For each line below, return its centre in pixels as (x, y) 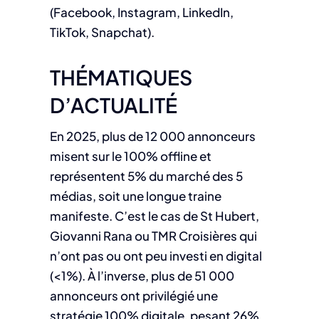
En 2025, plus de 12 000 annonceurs (152, 136)
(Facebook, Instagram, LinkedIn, (141, 12)
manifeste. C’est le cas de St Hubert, (154, 216)
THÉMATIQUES (121, 77)
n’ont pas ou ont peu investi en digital (156, 256)
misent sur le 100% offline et (130, 156)
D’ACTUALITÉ (113, 105)
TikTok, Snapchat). (102, 32)
